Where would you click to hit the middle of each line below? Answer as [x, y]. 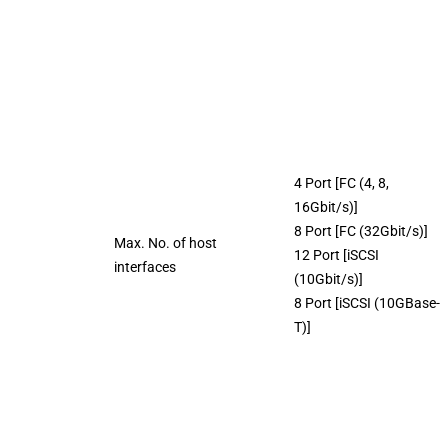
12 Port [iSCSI [336, 254]
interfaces [145, 266]
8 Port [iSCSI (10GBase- [367, 302]
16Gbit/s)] [326, 206]
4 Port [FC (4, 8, [341, 182]
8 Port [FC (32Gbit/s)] [361, 230]
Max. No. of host [165, 242]
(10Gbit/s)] [328, 278]
